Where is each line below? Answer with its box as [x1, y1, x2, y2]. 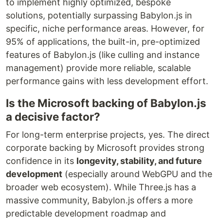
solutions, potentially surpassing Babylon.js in [6, 10, 192, 20]
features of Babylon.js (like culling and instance [6, 49, 200, 60]
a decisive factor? [6, 109, 100, 123]
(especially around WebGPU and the [62, 168, 212, 179]
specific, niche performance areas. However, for [6, 23, 204, 34]
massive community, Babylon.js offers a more [6, 195, 193, 205]
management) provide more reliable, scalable [6, 62, 191, 73]
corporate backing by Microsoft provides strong [6, 142, 204, 153]
